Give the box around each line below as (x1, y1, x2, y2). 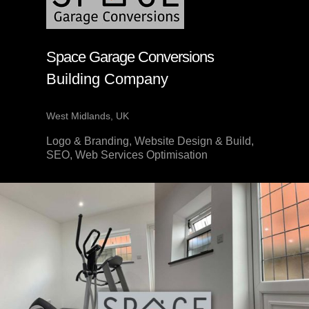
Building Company (46, 70, 169, 88)
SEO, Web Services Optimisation (46, 148, 208, 161)
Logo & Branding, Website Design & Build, (46, 134, 255, 147)
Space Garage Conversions (46, 48, 215, 66)
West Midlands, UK (46, 110, 130, 121)
